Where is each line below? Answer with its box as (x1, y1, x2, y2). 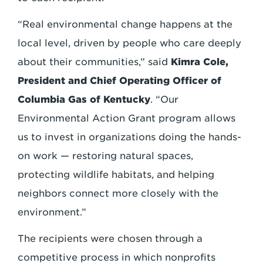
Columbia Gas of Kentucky (18, 93, 150, 105)
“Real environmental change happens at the (18, 18, 232, 30)
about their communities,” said (18, 56, 171, 68)
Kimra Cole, (171, 56, 228, 68)
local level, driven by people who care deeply (18, 37, 241, 49)
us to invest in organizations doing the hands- (18, 131, 241, 143)
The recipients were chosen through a (18, 232, 203, 244)
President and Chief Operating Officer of (18, 75, 221, 86)
